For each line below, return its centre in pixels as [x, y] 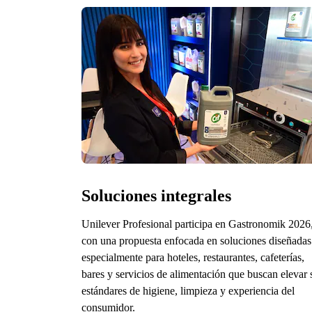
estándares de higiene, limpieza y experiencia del [188, 290]
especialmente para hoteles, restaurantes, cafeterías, [193, 257]
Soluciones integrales [156, 195]
